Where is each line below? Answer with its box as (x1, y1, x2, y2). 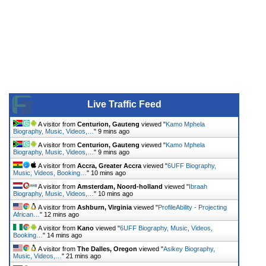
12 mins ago (44, 210, 79, 218)
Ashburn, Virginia (77, 203, 132, 211)
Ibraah (189, 182, 207, 190)
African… (13, 210, 40, 218)
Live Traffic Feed (87, 99, 161, 109)
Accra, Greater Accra (77, 161, 141, 169)
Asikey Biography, (163, 245, 215, 252)
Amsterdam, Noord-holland (77, 182, 163, 190)
